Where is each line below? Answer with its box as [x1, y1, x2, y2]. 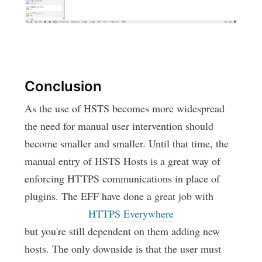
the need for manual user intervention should [25, 118, 214, 133]
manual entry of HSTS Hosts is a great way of [25, 153, 221, 168]
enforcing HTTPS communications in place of [25, 171, 220, 185]
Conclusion [25, 77, 102, 95]
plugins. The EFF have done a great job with [25, 188, 214, 203]
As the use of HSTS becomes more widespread [25, 101, 225, 115]
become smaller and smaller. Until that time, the [25, 136, 229, 150]
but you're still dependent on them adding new [25, 223, 220, 238]
